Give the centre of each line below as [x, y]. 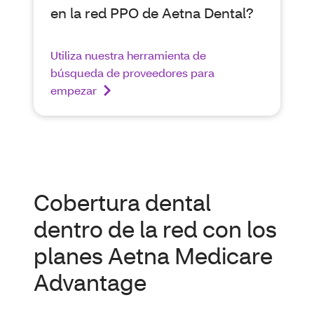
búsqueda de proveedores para [132, 73]
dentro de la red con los [155, 229]
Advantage [90, 282]
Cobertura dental [122, 202]
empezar [74, 90]
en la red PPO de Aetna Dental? [152, 13]
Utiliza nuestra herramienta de [128, 55]
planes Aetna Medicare [153, 255]
